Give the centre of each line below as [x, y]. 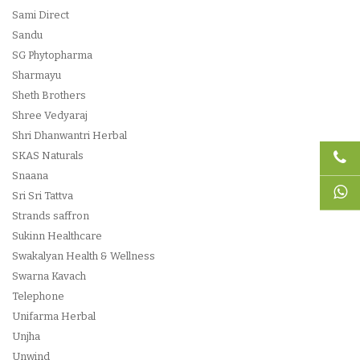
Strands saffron [51, 216]
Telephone [38, 296]
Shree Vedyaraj [50, 115]
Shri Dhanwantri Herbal [70, 135]
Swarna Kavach [49, 276]
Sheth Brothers [49, 95]
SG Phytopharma [52, 55]
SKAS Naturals [48, 155]
